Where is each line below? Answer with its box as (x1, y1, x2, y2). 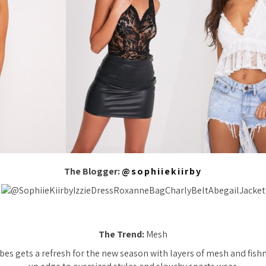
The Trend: (99, 227, 144, 240)
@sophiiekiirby (122, 164, 202, 178)
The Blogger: (64, 164, 122, 178)
